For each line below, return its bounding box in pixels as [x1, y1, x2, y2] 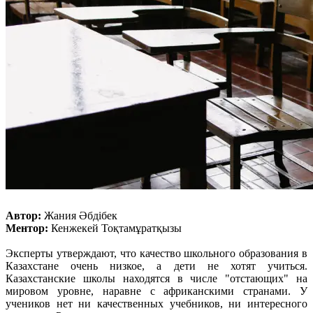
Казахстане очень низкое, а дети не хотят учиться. [6, 259, 307, 272]
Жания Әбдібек [44, 209, 120, 221]
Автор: [6, 209, 44, 221]
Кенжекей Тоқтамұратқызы [48, 221, 182, 234]
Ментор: [6, 221, 48, 234]
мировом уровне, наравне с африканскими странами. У [6, 284, 307, 297]
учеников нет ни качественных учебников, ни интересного [6, 297, 307, 310]
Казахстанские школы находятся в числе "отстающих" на [6, 272, 307, 284]
